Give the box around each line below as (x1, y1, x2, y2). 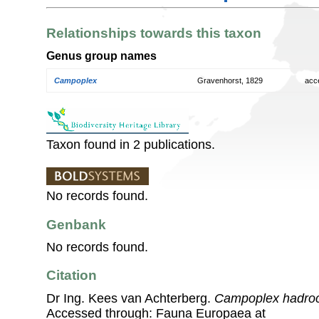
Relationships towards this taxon (46, 26, 261, 41)
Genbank (46, 216, 106, 232)
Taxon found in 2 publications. (46, 137, 215, 152)
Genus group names (46, 48, 157, 62)
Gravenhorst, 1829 (197, 76, 263, 85)
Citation (46, 268, 97, 283)
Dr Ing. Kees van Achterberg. (46, 291, 214, 305)
